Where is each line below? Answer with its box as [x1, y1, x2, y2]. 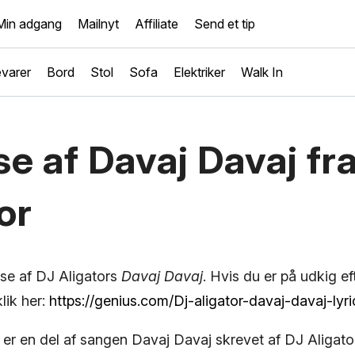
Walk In [241, 64, 283, 80]
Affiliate [135, 16, 178, 32]
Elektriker [174, 64, 225, 80]
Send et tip [194, 16, 255, 32]
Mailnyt [78, 16, 119, 32]
